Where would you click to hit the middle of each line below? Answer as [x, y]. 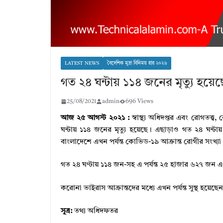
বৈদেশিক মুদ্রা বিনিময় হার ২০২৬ [137, 63]
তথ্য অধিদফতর [96, 212]
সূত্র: [67, 212]
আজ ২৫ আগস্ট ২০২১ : [95, 118]
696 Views [139, 101]
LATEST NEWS [82, 63]
